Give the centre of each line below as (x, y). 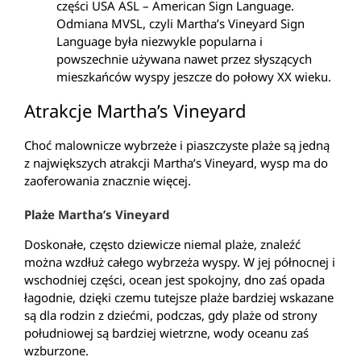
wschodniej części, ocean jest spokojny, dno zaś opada (174, 280)
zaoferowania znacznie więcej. (108, 181)
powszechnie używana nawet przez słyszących (184, 59)
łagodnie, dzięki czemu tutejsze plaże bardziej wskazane (179, 298)
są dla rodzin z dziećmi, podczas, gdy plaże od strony (171, 315)
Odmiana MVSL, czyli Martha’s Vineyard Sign (180, 24)
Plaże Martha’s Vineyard (97, 215)
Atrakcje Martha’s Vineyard (135, 111)
